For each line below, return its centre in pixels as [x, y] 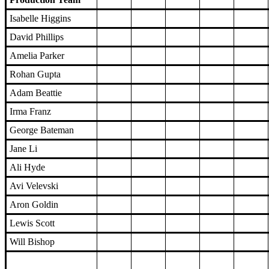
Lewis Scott [32, 223]
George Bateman [42, 130]
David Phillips [37, 37]
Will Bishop [32, 242]
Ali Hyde [27, 168]
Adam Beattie [36, 93]
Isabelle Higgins [40, 19]
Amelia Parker [37, 56]
